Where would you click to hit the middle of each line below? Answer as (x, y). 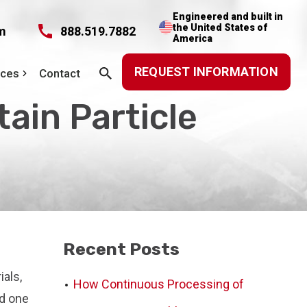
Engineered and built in (228, 16)
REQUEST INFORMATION (206, 72)
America (193, 38)
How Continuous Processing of (159, 284)
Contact (59, 73)
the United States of (220, 27)
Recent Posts (122, 249)
